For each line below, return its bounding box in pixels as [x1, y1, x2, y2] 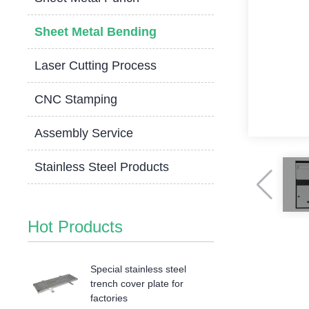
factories [90, 292, 128, 303]
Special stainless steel [90, 263, 187, 275]
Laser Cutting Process [34, 59, 157, 72]
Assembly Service [34, 126, 134, 140]
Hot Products [28, 217, 123, 236]
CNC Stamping [34, 92, 118, 106]
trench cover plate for [90, 278, 184, 289]
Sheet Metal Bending [34, 25, 157, 39]
